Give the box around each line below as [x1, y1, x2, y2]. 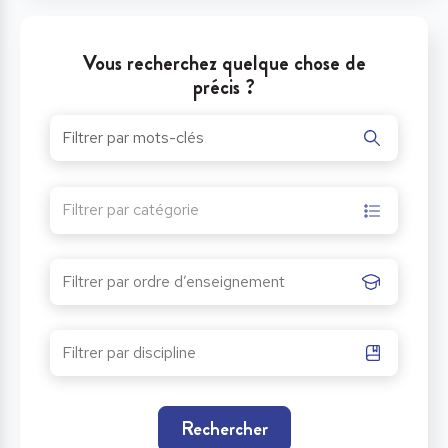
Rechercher [180, 414, 268, 442]
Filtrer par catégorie [62, 198, 199, 220]
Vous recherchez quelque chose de [82, 48, 366, 79]
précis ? [193, 72, 255, 103]
